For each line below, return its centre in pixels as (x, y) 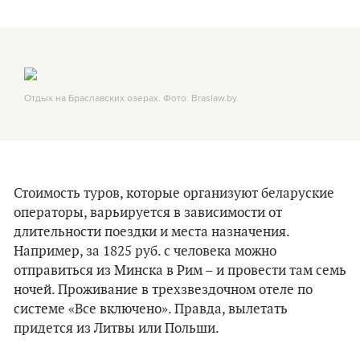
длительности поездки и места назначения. (151, 232)
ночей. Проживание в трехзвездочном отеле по (163, 290)
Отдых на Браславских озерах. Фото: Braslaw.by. (131, 98)
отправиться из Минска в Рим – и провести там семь (180, 271)
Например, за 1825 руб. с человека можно (145, 252)
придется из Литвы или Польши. (117, 329)
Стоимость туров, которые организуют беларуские (174, 194)
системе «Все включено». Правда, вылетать (151, 309)
